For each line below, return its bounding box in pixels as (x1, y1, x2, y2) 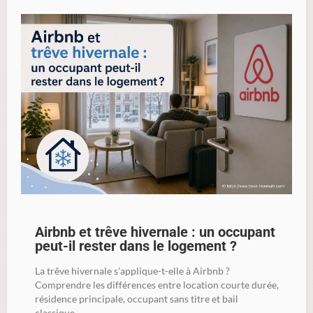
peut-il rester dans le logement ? (35, 238, 237, 255)
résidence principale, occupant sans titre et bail (35, 293, 238, 305)
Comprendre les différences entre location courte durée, (35, 279, 279, 291)
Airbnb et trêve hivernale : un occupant (35, 224, 275, 241)
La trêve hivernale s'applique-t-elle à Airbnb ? (35, 265, 230, 277)
